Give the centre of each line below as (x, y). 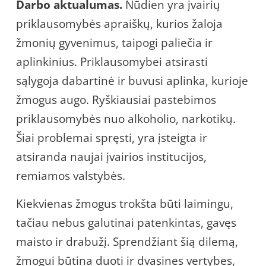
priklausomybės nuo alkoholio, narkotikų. (126, 118)
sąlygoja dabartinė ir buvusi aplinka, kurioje (132, 80)
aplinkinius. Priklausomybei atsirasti (112, 61)
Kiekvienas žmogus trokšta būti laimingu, (125, 203)
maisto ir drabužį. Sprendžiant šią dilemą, (127, 241)
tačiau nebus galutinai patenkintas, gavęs (126, 222)
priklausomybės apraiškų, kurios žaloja (119, 23)
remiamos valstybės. (71, 175)
